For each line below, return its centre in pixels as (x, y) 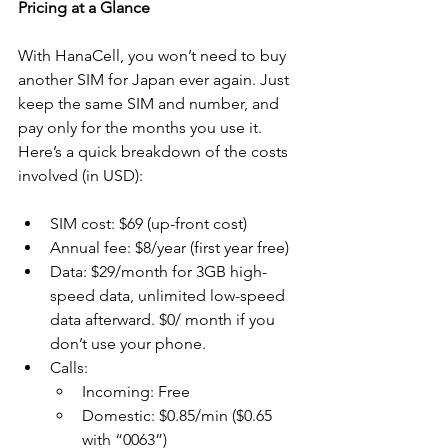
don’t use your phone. (130, 343)
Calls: (69, 367)
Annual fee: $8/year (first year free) (169, 247)
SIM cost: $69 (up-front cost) (148, 223)
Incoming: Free (136, 391)
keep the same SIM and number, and (150, 103)
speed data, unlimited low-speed (169, 295)
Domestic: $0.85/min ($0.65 (179, 415)
